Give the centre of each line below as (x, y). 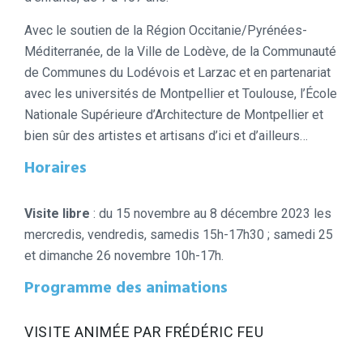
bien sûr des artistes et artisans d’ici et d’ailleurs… (166, 135)
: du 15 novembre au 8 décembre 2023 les (211, 213)
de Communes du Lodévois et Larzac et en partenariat (177, 72)
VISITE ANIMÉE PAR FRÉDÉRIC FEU (144, 331)
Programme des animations (126, 288)
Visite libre (57, 213)
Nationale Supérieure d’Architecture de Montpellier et (174, 114)
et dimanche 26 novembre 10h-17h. (124, 255)
